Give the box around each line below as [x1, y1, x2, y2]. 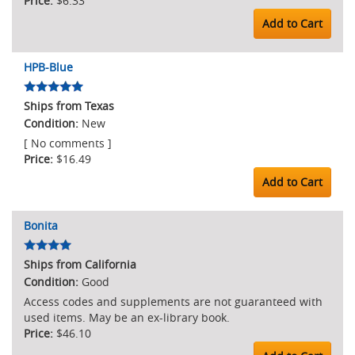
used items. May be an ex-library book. [24, 310, 230, 325]
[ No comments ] [24, 136, 112, 151]
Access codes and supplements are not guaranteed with [24, 294, 323, 309]
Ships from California [24, 257, 136, 272]
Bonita [24, 218, 58, 233]
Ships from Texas [24, 98, 114, 113]
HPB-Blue [24, 59, 73, 74]
